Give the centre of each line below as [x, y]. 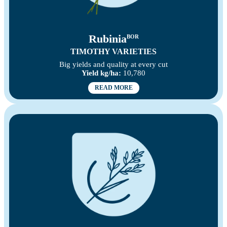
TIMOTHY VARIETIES [113, 52]
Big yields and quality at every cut [113, 65]
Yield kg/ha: [101, 73]
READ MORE [113, 88]
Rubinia [107, 39]
